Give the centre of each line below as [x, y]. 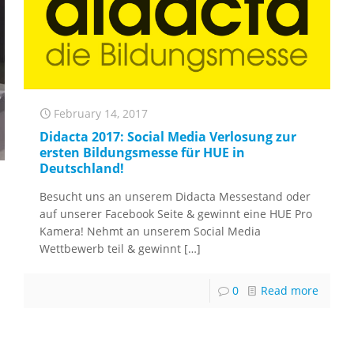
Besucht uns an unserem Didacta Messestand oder [175, 197]
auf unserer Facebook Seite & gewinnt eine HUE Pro [176, 214]
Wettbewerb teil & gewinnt [111, 249]
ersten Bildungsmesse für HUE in [143, 153]
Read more [289, 291]
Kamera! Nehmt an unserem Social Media [151, 232]
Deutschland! [82, 169]
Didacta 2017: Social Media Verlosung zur [168, 137]
